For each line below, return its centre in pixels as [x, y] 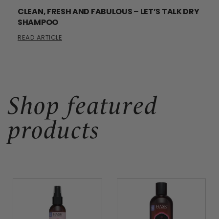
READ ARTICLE [40, 37]
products [54, 130]
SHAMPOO [38, 22]
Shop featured [83, 106]
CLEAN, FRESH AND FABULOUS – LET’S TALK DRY [109, 11]
